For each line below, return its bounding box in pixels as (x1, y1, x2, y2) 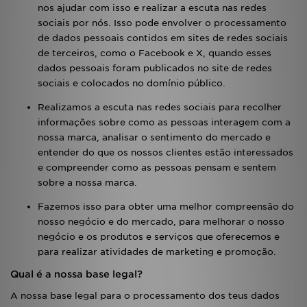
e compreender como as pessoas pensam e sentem (38, 162, 276, 173)
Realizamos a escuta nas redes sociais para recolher (38, 102, 282, 112)
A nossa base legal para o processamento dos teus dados (10, 291, 280, 301)
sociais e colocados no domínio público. (38, 78, 225, 88)
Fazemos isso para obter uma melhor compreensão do (38, 201, 294, 212)
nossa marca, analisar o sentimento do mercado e (38, 132, 271, 143)
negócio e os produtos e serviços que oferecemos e (38, 232, 280, 242)
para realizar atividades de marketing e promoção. (38, 247, 276, 257)
